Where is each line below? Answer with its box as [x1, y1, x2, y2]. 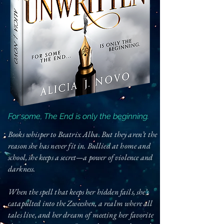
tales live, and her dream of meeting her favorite [8, 209, 153, 220]
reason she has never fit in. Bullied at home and [8, 140, 150, 151]
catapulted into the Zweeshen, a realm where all [8, 198, 153, 208]
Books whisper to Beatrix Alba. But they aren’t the [8, 129, 157, 139]
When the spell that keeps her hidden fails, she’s [8, 186, 148, 197]
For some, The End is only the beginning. [8, 111, 149, 121]
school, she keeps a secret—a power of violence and [8, 152, 153, 162]
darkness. [8, 163, 35, 174]
